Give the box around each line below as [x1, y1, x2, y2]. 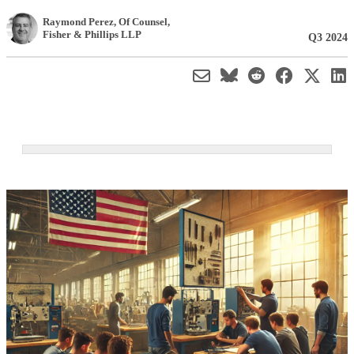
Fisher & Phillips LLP [43, 28, 141, 40]
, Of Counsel [114, 15, 168, 28]
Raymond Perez [43, 15, 114, 28]
